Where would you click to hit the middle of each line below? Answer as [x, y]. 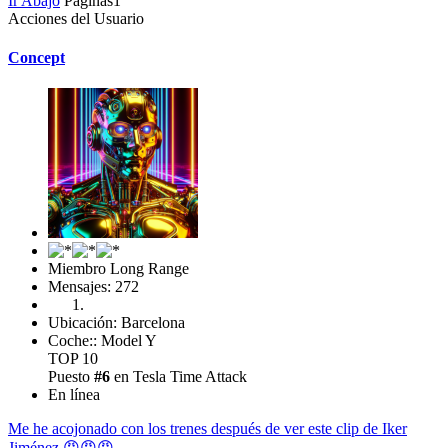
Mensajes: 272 [93, 287]
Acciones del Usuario [76, 18]
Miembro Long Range [118, 269]
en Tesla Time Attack [178, 377]
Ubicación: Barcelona [116, 323]
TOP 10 [73, 359]
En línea [74, 395]
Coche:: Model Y [102, 341]
